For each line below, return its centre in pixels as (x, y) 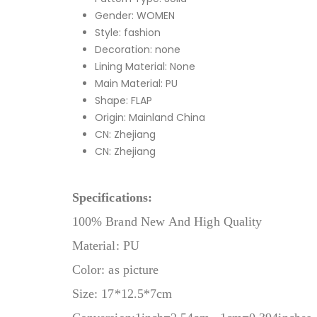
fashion (142, 32)
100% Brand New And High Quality (167, 221)
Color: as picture (117, 269)
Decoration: (125, 49)
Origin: (112, 117)
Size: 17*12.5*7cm (122, 293)
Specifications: (113, 197)
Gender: (116, 15)
